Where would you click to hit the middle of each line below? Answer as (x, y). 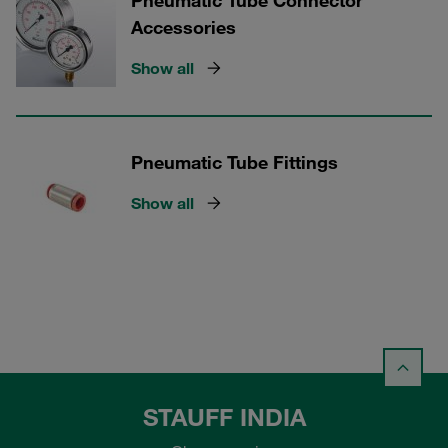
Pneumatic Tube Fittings (234, 162)
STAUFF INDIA (224, 417)
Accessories (183, 27)
